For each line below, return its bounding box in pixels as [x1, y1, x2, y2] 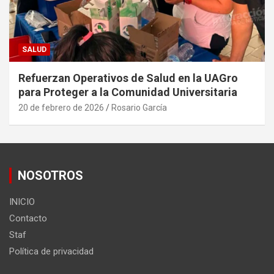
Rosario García [111, 103, 167, 113]
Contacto [9, 213, 47, 224]
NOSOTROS [18, 168, 83, 183]
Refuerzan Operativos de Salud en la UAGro [18, 72, 238, 85]
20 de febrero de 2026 [18, 103, 104, 113]
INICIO [9, 196, 35, 208]
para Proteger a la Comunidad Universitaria [18, 86, 237, 99]
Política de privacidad [9, 246, 94, 257]
